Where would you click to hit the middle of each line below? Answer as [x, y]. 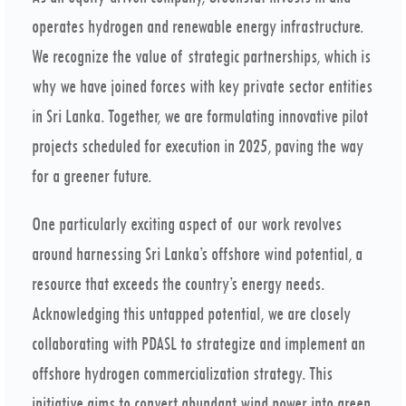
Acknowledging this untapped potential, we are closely [191, 314]
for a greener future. [92, 176]
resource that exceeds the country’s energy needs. [178, 284]
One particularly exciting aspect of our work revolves [187, 224]
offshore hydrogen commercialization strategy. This [182, 374]
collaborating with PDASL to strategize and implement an [198, 344]
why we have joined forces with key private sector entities [202, 87]
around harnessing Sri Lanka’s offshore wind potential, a [197, 254]
